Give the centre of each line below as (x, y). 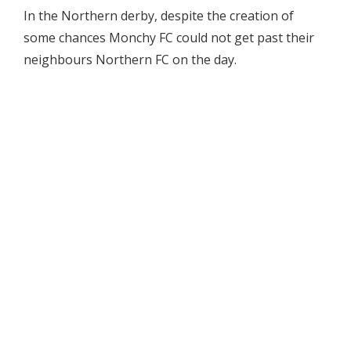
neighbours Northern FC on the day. (130, 60)
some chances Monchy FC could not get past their (169, 38)
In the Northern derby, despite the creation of (159, 16)
